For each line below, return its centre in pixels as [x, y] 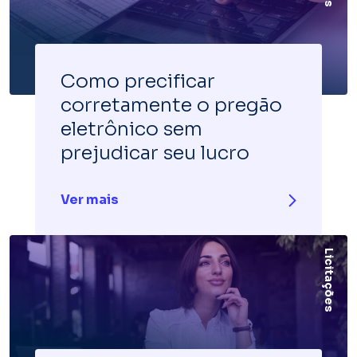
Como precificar [138, 82]
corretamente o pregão [171, 106]
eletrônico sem [131, 129]
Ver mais [90, 200]
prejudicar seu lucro [155, 153]
